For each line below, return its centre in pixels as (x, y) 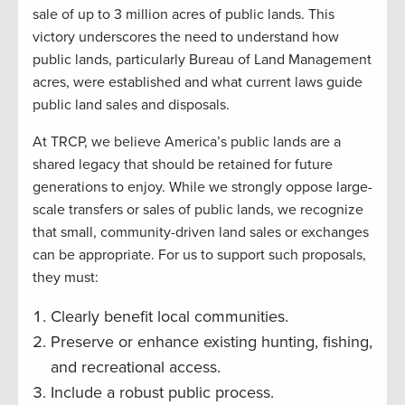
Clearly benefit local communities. (170, 316)
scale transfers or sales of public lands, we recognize (198, 209)
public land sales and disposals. (131, 104)
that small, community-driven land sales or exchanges (201, 232)
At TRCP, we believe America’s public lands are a (187, 141)
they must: (66, 277)
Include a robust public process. (162, 392)
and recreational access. (136, 367)
